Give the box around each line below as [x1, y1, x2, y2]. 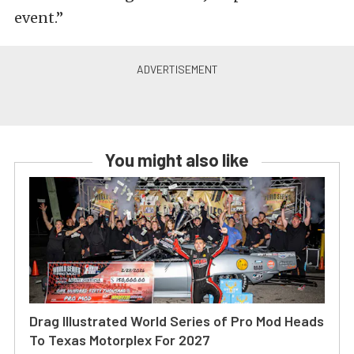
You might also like [105, 149, 249, 171]
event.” [14, 9, 63, 28]
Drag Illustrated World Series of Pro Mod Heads [29, 312, 324, 330]
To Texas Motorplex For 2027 [29, 331, 210, 349]
